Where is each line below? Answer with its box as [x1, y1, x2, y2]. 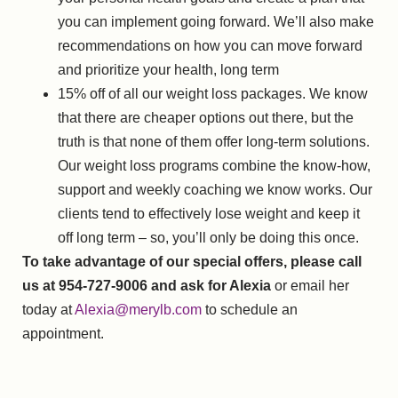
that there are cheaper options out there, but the [58, 110, 354, 126]
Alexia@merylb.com [75, 302, 202, 318]
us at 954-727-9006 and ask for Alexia [22, 278, 271, 294]
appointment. [22, 326, 104, 342]
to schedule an [202, 302, 298, 318]
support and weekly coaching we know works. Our [58, 182, 372, 198]
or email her [271, 278, 349, 294]
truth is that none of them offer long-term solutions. [58, 134, 370, 150]
